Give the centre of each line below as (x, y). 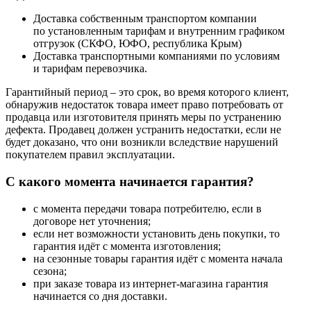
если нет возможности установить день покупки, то (157, 233)
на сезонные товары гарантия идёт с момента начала (158, 258)
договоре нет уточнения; (92, 221)
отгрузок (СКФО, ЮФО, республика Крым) (137, 44)
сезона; (50, 271)
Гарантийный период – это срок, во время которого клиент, (147, 92)
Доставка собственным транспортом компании (145, 19)
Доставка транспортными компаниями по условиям (157, 56)
